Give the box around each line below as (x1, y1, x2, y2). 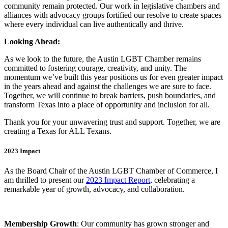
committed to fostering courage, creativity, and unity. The (4, 64, 187, 73)
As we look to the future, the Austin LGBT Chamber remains (4, 54, 201, 64)
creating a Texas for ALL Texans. (4, 127, 111, 136)
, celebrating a (150, 175, 195, 184)
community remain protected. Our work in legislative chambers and (4, 2, 220, 11)
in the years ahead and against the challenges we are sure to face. (4, 82, 211, 91)
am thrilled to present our (4, 175, 86, 184)
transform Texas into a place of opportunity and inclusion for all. (4, 100, 210, 109)
